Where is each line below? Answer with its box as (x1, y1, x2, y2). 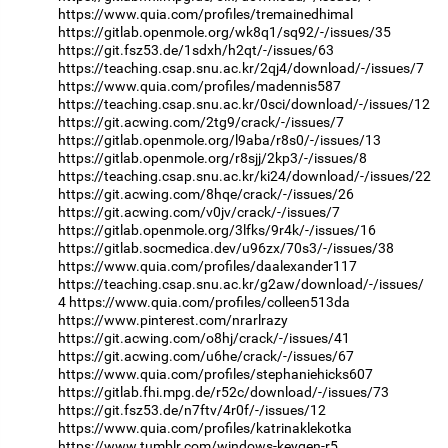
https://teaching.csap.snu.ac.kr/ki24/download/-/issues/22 (58, 168, 431, 185)
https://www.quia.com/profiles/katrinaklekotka (58, 420, 352, 437)
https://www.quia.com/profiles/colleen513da (69, 294, 350, 311)
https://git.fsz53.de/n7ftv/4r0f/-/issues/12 (58, 402, 326, 419)
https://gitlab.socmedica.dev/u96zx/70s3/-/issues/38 (58, 240, 394, 257)
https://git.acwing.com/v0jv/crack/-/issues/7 (58, 204, 340, 221)
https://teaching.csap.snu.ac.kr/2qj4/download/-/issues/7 (58, 60, 424, 77)
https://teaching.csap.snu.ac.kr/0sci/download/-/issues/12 (58, 96, 430, 113)
